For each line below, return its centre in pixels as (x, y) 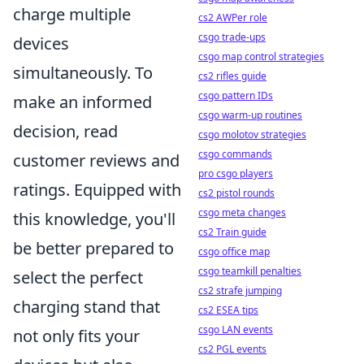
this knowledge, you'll (94, 219)
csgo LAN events (236, 329)
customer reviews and (96, 160)
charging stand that (87, 307)
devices (41, 43)
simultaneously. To (83, 73)
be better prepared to (93, 248)
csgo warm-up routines (250, 115)
